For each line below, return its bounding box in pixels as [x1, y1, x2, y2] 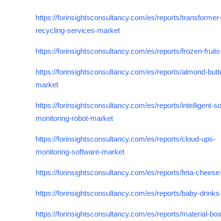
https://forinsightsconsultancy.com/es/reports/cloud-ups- [36, 135, 216, 143]
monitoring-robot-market [36, 114, 113, 122]
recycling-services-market [36, 26, 120, 35]
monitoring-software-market [36, 147, 124, 156]
